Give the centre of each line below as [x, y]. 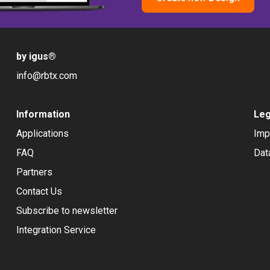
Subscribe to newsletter [67, 211]
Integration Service [56, 230]
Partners [34, 172]
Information [43, 114]
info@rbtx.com [46, 76]
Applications [42, 133]
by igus [32, 56]
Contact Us [39, 191]
